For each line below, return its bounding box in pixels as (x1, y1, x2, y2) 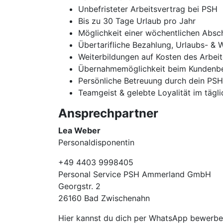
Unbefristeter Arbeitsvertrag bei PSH (78, 4, 218, 14)
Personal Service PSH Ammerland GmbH (58, 169, 211, 179)
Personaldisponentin (58, 137, 134, 147)
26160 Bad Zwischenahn (58, 193, 150, 203)
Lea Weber (58, 125, 101, 135)
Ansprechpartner (58, 106, 158, 120)
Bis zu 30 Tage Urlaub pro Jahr (78, 16, 196, 26)
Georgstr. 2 (58, 181, 101, 191)
